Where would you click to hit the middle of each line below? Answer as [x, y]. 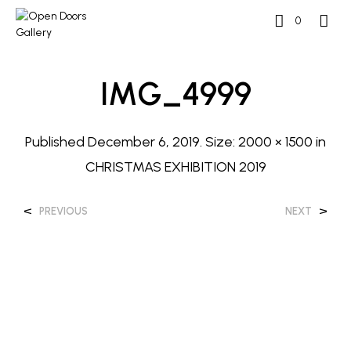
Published [56, 142]
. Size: [219, 142]
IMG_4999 [175, 94]
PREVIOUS [63, 211]
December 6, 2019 [144, 142]
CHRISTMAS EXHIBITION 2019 [175, 167]
